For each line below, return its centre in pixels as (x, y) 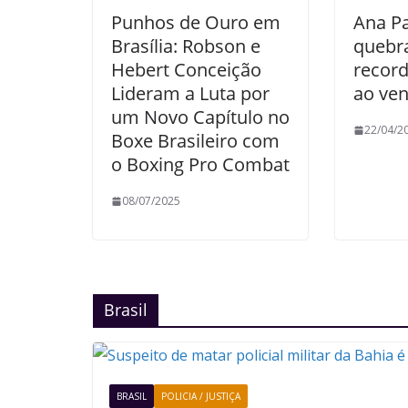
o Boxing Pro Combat (200, 164)
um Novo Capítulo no (200, 117)
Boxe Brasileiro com (195, 141)
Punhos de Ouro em (196, 22)
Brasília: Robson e (186, 46)
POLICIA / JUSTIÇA (201, 396)
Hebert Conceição (186, 70)
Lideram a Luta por (190, 93)
